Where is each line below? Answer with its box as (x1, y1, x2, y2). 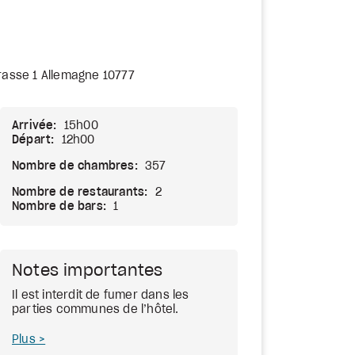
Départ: (12, 135, 55, 146)
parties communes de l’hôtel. (12, 304, 179, 315)
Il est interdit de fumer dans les (12, 290, 189, 301)
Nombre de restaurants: (12, 187, 148, 198)
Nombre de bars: (12, 201, 106, 212)
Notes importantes (12, 263, 163, 279)
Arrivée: (12, 120, 57, 132)
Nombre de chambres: (12, 161, 138, 172)
